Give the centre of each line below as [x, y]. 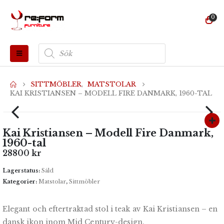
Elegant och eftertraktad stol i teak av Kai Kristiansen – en [110, 209]
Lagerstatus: [22, 171]
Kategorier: [20, 181]
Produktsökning [66, 46]
